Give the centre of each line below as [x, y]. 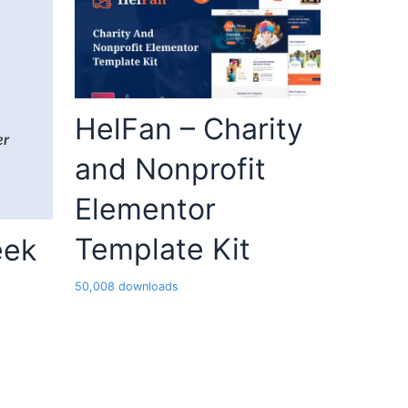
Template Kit [163, 250]
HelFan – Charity [189, 129]
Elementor [145, 209]
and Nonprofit [170, 169]
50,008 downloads [127, 287]
